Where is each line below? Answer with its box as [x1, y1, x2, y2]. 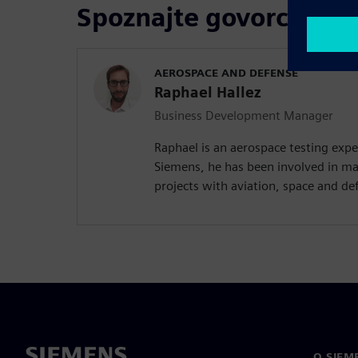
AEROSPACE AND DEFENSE [154, 66, 298, 80]
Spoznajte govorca [77, 2, 304, 34]
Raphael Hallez [154, 84, 261, 101]
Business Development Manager [154, 108, 333, 124]
